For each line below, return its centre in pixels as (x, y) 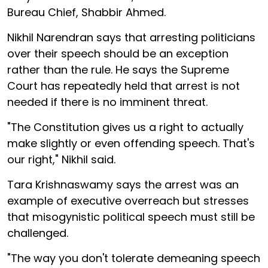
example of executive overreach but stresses (128, 201)
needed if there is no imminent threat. (107, 102)
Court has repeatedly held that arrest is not (124, 86)
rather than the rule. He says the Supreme (118, 70)
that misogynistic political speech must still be (131, 217)
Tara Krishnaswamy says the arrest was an (123, 185)
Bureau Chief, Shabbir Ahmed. (86, 12)
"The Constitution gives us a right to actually (125, 127)
